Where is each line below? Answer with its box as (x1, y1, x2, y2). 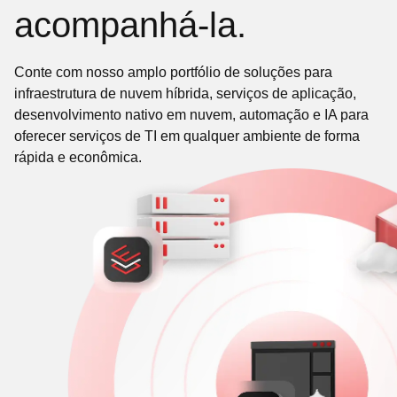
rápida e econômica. (14, 150, 142, 165)
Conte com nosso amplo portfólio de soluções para (14, 65, 332, 80)
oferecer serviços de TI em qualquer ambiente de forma (14, 128, 360, 144)
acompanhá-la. (14, 5, 246, 44)
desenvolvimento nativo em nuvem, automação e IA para (14, 107, 369, 122)
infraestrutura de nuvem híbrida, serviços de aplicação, (14, 86, 356, 101)
